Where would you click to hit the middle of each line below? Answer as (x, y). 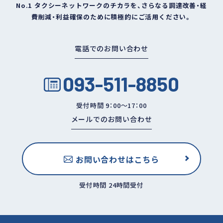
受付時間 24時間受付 (111, 185)
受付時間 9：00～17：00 (111, 106)
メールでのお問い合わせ (111, 119)
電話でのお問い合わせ (112, 48)
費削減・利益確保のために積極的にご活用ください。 (111, 16)
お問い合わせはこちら (117, 159)
